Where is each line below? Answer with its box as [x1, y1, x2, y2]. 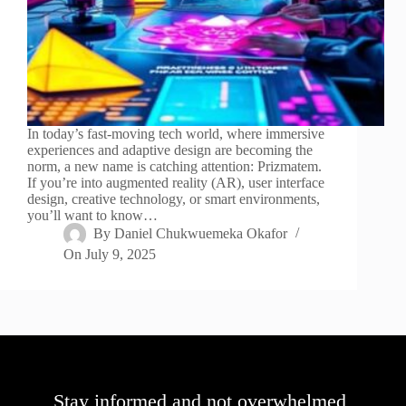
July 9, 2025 [85, 246, 157, 263]
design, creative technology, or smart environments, [27, 191, 320, 208]
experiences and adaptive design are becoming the [27, 142, 313, 159]
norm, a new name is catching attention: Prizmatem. [27, 159, 322, 175]
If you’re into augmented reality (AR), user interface [27, 175, 324, 191]
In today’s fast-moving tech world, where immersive [27, 126, 324, 142]
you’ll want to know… [27, 208, 158, 224]
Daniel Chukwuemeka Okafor [114, 226, 288, 242]
